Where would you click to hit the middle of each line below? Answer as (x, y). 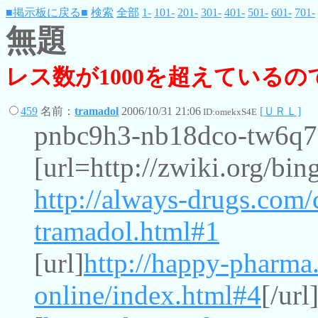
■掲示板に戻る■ (47, 12)
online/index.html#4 (148, 295)
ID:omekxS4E (229, 112)
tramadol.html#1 (127, 231)
